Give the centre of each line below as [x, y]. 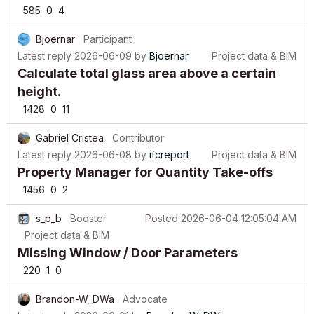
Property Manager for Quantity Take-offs [145, 162]
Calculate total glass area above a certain [147, 63]
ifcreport [169, 144]
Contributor [138, 127]
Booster [88, 208]
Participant [108, 28]
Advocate [145, 288]
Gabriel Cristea [70, 127]
